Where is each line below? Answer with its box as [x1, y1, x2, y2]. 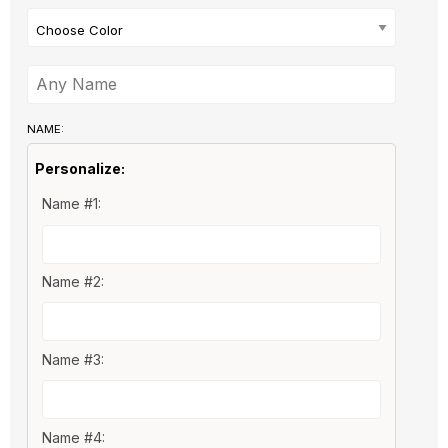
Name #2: [41, 273, 104, 291]
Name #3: [41, 350, 104, 368]
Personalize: [34, 159, 125, 177]
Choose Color [35, 22, 123, 39]
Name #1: [41, 195, 101, 213]
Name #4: [41, 428, 105, 446]
